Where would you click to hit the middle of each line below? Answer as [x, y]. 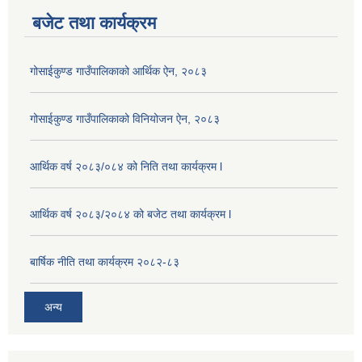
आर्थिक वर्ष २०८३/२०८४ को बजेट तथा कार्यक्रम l [130, 214]
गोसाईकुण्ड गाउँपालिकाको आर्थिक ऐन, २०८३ [118, 71]
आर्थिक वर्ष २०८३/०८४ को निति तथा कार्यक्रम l [126, 166]
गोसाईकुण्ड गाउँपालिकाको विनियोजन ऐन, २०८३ [125, 118]
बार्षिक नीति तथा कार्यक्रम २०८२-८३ [105, 261]
